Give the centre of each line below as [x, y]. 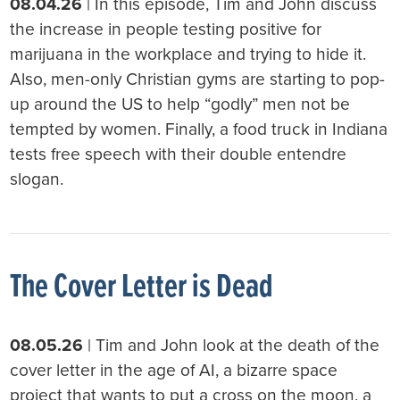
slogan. [37, 179]
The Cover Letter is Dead [142, 287]
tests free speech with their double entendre [179, 154]
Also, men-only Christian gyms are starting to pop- [198, 79]
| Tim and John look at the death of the [232, 345]
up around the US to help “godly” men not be [180, 104]
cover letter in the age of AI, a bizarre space [174, 370]
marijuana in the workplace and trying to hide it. [188, 54]
